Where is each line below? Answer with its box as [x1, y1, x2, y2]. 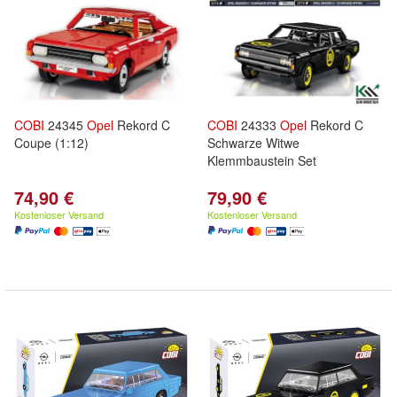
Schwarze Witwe [207, 134, 300, 152]
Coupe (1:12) [14, 134, 89, 152]
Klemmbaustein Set [207, 152, 316, 169]
